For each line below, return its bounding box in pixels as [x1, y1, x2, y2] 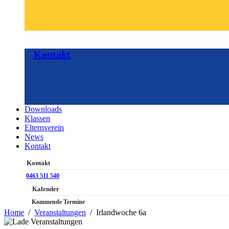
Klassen [25, 114, 50, 123]
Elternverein [25, 123, 64, 132]
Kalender [32, 185, 59, 193]
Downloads [25, 105, 62, 114]
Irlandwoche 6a [96, 208, 146, 217]
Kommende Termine [32, 198, 85, 206]
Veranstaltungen [34, 208, 86, 217]
